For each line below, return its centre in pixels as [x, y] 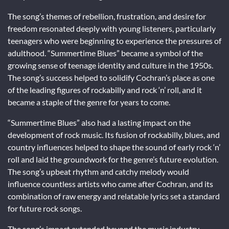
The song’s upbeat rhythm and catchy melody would [98, 171]
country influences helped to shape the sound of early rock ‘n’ [114, 147]
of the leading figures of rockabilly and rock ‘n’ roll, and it [105, 89]
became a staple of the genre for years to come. [89, 102]
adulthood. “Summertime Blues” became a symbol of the [105, 53]
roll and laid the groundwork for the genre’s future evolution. [113, 159]
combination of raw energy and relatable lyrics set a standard [114, 196]
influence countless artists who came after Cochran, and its [110, 184]
